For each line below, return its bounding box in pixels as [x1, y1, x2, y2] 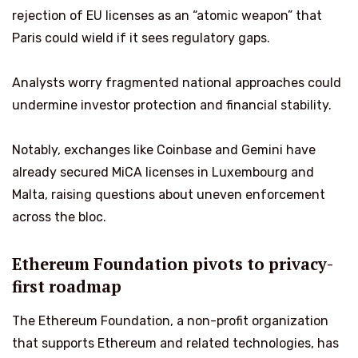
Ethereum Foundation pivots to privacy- [12, 253, 333, 275]
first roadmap [12, 275, 121, 297]
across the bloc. [12, 209, 106, 225]
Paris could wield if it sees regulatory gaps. [12, 30, 270, 46]
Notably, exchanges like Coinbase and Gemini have [12, 142, 316, 158]
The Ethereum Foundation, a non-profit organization [12, 312, 328, 328]
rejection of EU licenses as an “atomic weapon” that [12, 8, 322, 24]
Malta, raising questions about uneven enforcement [12, 187, 325, 203]
